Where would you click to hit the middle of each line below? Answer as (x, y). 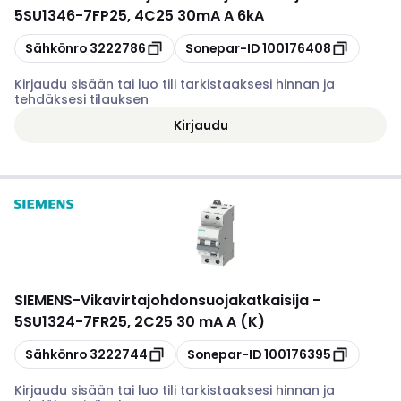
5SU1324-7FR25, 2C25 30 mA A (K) (140, 322)
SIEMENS (43, 300)
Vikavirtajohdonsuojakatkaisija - (200, 300)
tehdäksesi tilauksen (81, 99)
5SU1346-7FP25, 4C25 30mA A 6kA (139, 16)
